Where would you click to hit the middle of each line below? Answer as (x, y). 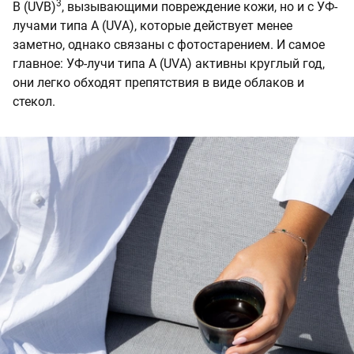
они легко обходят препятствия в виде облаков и (158, 83)
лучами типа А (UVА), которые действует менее (153, 26)
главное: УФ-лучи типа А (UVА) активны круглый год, (169, 64)
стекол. (34, 102)
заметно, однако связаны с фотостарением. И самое (169, 45)
